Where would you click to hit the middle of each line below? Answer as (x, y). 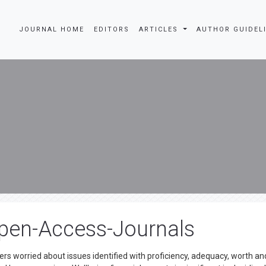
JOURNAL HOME (52, 29)
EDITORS (112, 29)
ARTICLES (160, 29)
